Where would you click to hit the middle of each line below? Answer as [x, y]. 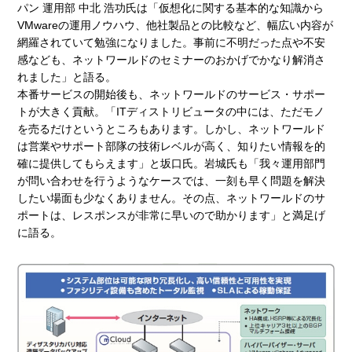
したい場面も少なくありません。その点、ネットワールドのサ [172, 198]
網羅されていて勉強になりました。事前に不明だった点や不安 [172, 42]
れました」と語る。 [67, 77]
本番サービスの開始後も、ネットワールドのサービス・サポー [172, 94]
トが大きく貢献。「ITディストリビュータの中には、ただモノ [171, 111]
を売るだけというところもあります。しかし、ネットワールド [172, 128]
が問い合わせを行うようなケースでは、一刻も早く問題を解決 [172, 180]
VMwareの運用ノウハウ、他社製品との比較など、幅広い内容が [176, 25]
